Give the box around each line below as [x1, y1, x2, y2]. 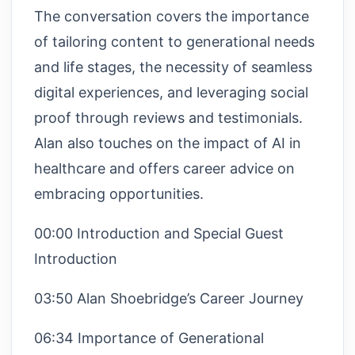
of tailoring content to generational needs [34, 32, 315, 50]
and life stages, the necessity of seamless [34, 58, 312, 75]
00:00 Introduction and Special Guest [34, 224, 284, 242]
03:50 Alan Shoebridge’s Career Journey [34, 289, 303, 307]
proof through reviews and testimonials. [34, 109, 303, 126]
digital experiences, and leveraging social [34, 83, 308, 101]
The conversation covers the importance [34, 7, 309, 25]
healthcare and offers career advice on [34, 159, 295, 177]
